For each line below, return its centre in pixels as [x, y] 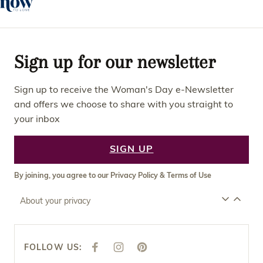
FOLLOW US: [53, 247]
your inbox [38, 118]
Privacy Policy [134, 175]
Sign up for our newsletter [115, 62]
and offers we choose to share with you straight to [124, 104]
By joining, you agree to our [62, 175]
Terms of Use [189, 175]
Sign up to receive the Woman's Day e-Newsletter [124, 89]
